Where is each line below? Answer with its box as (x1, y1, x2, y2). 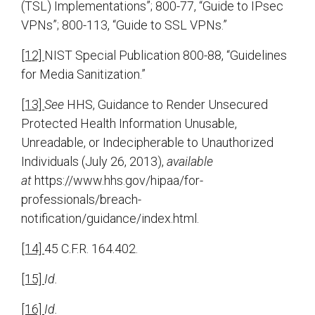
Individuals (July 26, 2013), (21, 154, 167, 169)
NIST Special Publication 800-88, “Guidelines (44, 48, 287, 63)
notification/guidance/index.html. (21, 211, 199, 226)
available (167, 154, 213, 169)
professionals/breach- (21, 192, 141, 207)
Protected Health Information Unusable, (21, 116, 237, 131)
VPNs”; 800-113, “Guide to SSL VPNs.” (21, 18, 227, 33)
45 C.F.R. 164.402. (44, 241, 138, 257)
